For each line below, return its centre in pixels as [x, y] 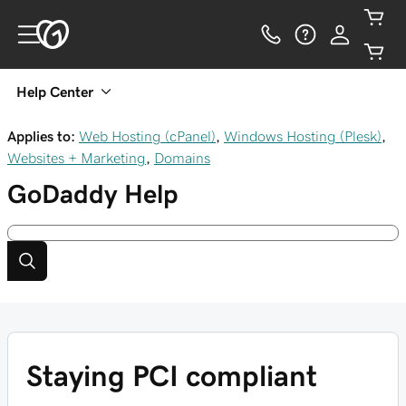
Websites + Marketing [77, 158]
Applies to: [41, 136]
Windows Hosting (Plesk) [303, 136]
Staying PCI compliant [172, 376]
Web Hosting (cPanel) [147, 136]
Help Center [55, 92]
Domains [182, 158]
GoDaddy [63, 194]
